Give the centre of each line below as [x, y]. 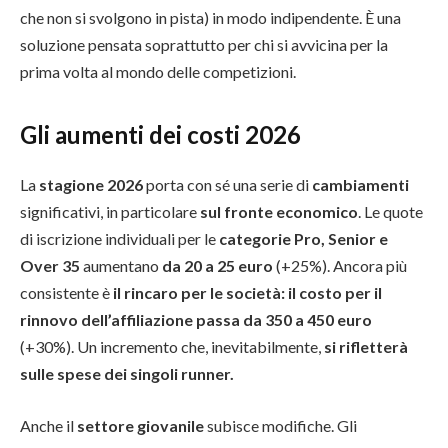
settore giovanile [140, 425]
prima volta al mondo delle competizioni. [158, 71]
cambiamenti [359, 185]
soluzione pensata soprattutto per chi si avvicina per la [204, 44]
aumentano [121, 266]
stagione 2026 [91, 185]
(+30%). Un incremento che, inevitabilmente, [172, 347]
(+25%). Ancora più [340, 266]
